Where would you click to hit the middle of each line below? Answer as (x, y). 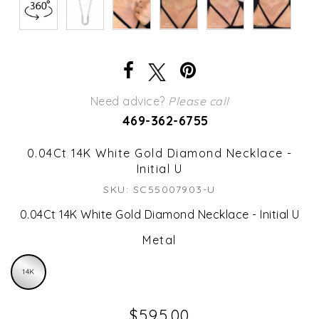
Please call (199, 101)
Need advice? (129, 101)
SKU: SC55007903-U (159, 189)
